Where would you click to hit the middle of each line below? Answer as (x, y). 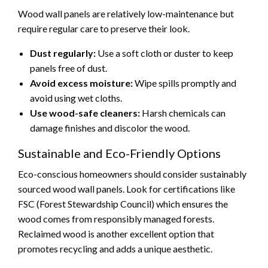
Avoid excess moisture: (81, 83)
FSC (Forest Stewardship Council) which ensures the (123, 203)
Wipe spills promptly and (185, 83)
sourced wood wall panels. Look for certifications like (127, 188)
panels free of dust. (68, 68)
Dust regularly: (63, 53)
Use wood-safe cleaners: (85, 112)
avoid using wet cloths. (76, 98)
